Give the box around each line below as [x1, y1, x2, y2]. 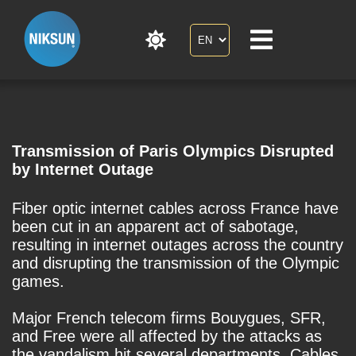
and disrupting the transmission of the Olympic [12, 254, 339, 273]
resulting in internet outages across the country [12, 236, 343, 254]
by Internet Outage [12, 160, 153, 178]
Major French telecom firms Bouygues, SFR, [12, 309, 326, 327]
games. [12, 273, 64, 291]
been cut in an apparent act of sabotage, [12, 218, 299, 236]
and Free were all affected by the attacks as [12, 327, 322, 346]
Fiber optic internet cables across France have [12, 199, 339, 218]
